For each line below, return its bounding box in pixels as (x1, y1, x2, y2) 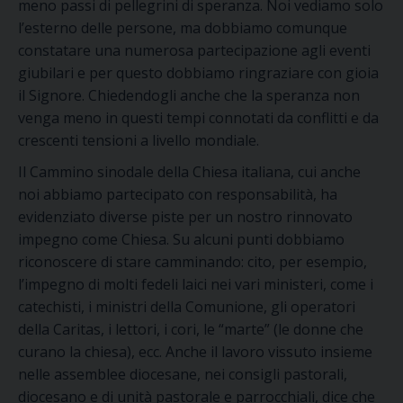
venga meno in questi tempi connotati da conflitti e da (18, 108, 379, 128)
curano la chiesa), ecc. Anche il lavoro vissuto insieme (18, 342, 372, 362)
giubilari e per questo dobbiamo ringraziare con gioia (18, 63, 379, 83)
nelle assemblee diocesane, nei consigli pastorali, (18, 364, 347, 384)
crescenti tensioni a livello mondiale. (18, 130, 259, 150)
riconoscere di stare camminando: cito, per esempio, (18, 252, 367, 272)
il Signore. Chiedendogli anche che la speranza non (18, 85, 360, 105)
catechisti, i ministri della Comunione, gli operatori (18, 297, 355, 317)
